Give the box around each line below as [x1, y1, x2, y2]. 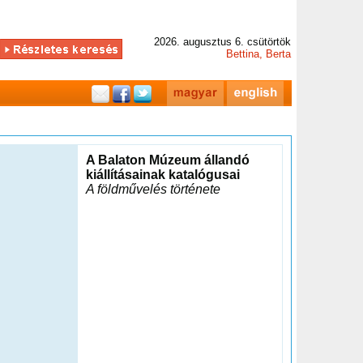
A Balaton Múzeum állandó [86, 153, 250, 167]
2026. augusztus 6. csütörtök [154, 36, 291, 48]
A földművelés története [86, 182, 220, 196]
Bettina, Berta [226, 48, 291, 60]
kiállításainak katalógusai [86, 168, 240, 181]
